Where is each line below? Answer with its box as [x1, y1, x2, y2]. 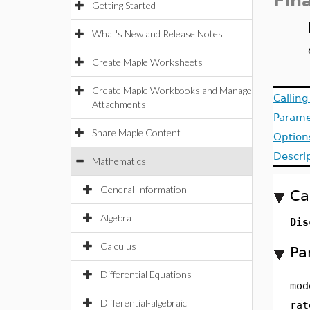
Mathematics [92, 155, 146, 167]
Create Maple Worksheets [92, 56, 203, 68]
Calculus [100, 240, 136, 252]
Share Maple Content [92, 127, 181, 138]
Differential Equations [100, 268, 192, 280]
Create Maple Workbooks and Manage [92, 84, 252, 96]
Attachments [92, 98, 146, 110]
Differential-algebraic [100, 297, 187, 309]
